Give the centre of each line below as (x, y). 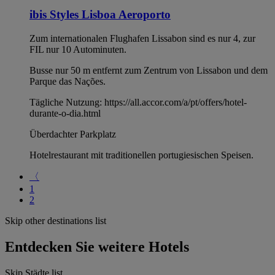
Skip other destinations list (56, 220)
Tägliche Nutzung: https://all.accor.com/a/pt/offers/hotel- (138, 102)
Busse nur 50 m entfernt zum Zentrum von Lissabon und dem (149, 70)
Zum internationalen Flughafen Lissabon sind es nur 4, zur (142, 38)
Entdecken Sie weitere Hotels (97, 246)
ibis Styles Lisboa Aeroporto (100, 15)
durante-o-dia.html (65, 113)
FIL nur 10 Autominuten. (78, 49)
